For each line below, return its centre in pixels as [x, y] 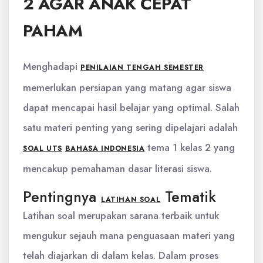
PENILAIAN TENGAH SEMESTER [142, 68]
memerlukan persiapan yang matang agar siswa [127, 87]
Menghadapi [52, 66]
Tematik [188, 197]
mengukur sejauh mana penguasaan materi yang [129, 235]
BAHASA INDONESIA [105, 149]
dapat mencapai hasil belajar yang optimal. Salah [131, 107]
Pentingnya [62, 197]
